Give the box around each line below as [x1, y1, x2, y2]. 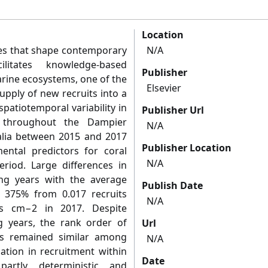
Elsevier [147, 81, 181, 95]
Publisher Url [142, 103, 204, 117]
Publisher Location [142, 141, 232, 155]
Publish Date [142, 179, 203, 193]
